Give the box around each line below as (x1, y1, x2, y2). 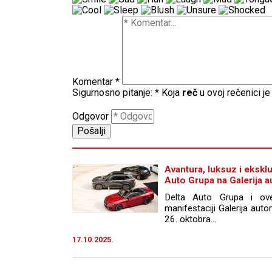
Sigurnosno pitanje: (72, 86, 152, 98)
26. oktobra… (165, 213, 216, 225)
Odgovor (72, 110, 109, 122)
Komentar (72, 75, 113, 87)
